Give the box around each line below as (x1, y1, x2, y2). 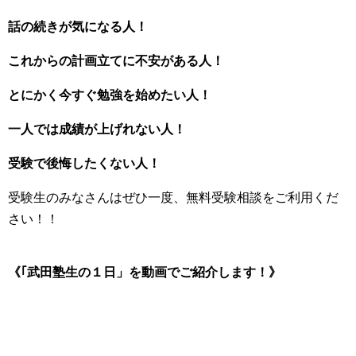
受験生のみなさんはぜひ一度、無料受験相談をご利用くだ (8, 190, 339, 204)
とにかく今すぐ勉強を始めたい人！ (8, 87, 211, 102)
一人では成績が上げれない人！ (8, 122, 186, 136)
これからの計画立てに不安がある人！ (8, 53, 224, 68)
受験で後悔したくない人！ (8, 156, 161, 170)
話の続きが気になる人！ (8, 19, 148, 33)
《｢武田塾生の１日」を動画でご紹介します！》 (8, 265, 281, 279)
